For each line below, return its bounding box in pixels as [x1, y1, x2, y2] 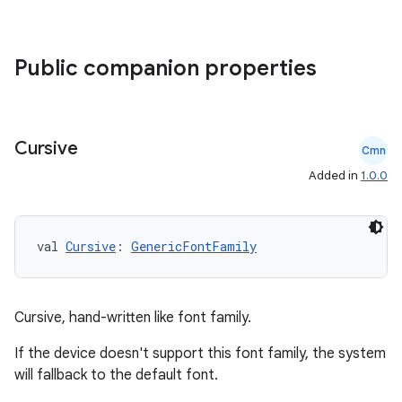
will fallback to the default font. [14, 366, 218, 384]
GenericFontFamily [131, 238, 257, 255]
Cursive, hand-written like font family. [14, 309, 251, 327]
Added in [309, 168, 361, 183]
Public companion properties [14, 55, 322, 82]
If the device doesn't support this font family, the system [14, 345, 386, 363]
